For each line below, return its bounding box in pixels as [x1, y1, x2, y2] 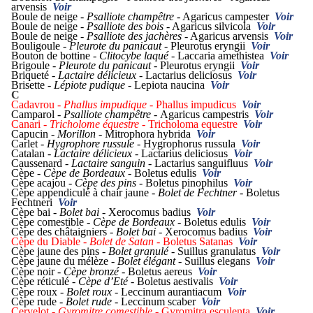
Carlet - [11, 138, 47, 150]
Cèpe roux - [11, 286, 66, 298]
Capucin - [11, 128, 57, 140]
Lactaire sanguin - [71, 157, 154, 170]
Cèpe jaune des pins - [11, 245, 108, 258]
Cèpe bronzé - [64, 265, 125, 278]
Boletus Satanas [163, 235, 238, 248]
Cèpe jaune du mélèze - [11, 255, 117, 268]
